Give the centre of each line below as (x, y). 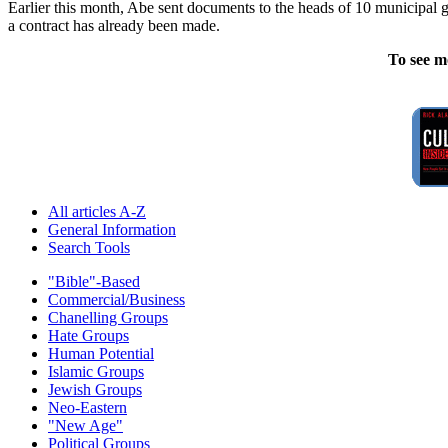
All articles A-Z (97, 211)
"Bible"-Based (94, 281)
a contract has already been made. (114, 25)
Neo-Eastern (87, 407)
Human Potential (101, 353)
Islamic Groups (96, 371)
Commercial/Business (116, 299)
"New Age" (85, 425)
